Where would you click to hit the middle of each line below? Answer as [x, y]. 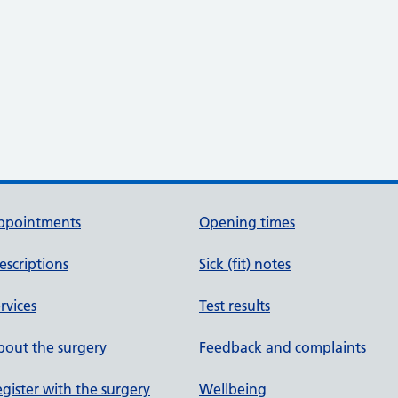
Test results [235, 306]
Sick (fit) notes [245, 264]
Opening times [247, 222]
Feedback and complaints [283, 347]
